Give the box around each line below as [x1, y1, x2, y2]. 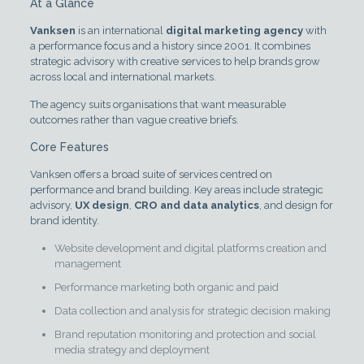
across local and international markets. [29, 70, 216, 83]
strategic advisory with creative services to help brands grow [29, 54, 320, 67]
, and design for [258, 198, 333, 211]
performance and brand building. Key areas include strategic [29, 183, 323, 196]
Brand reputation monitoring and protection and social [54, 327, 316, 340]
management [54, 257, 121, 270]
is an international [75, 24, 166, 37]
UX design [74, 198, 129, 211]
